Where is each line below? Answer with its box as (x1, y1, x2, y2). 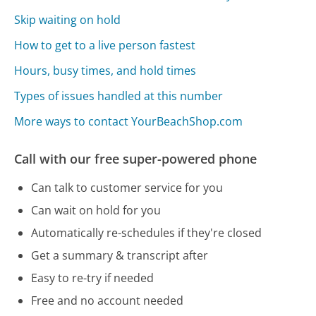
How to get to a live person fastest (14, 37, 196, 53)
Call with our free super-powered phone (14, 150, 257, 167)
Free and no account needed (31, 292, 184, 308)
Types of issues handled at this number (14, 87, 224, 104)
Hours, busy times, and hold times (14, 62, 197, 78)
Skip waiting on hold (14, 11, 121, 28)
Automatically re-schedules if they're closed (31, 224, 262, 241)
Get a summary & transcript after (31, 247, 209, 263)
